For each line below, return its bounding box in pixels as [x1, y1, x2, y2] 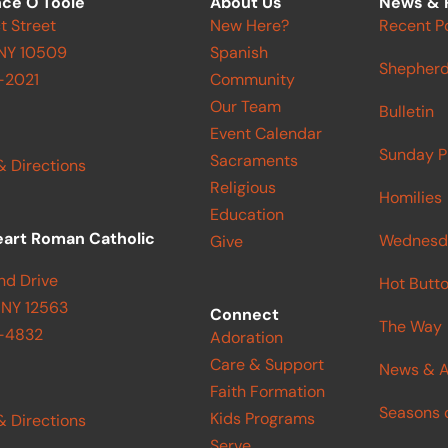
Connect [209, 303, 279, 325]
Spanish [209, 41, 268, 63]
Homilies [379, 186, 443, 208]
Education [209, 203, 284, 225]
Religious [209, 176, 276, 198]
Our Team [209, 95, 281, 117]
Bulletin [379, 100, 435, 122]
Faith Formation [209, 380, 325, 402]
